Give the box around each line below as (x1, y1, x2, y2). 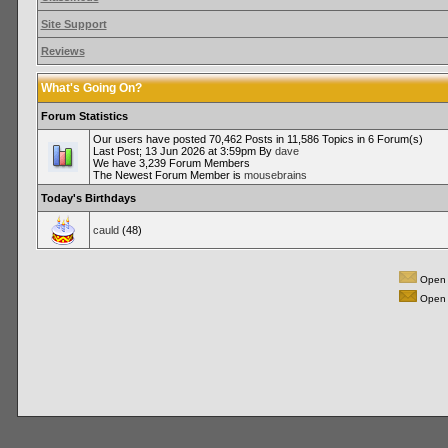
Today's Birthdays (40, 192, 136, 204)
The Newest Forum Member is (92, 169, 244, 181)
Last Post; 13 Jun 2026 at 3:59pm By (92, 145, 275, 157)
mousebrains (243, 169, 307, 181)
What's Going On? (40, 81, 142, 95)
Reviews (40, 45, 85, 57)
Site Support (40, 18, 107, 30)
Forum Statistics (40, 110, 128, 122)
